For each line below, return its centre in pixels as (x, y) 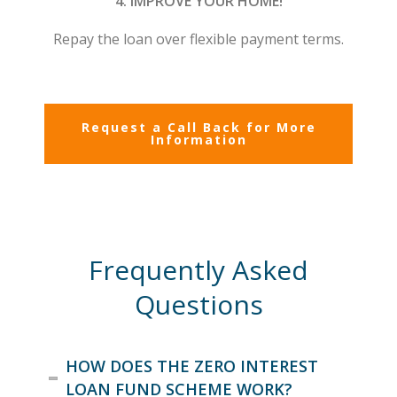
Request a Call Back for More (198, 128)
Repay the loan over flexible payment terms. (198, 39)
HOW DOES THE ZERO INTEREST (192, 366)
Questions (198, 305)
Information (198, 140)
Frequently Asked (198, 270)
